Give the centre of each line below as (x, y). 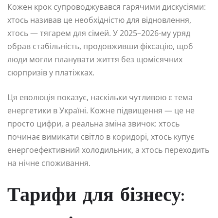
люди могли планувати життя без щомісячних (95, 60)
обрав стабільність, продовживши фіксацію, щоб (100, 46)
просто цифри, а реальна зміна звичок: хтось (93, 124)
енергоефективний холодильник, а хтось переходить (108, 150)
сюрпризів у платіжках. (51, 73)
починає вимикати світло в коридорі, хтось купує (101, 137)
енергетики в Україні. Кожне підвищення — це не (101, 111)
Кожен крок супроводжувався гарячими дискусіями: (107, 7)
